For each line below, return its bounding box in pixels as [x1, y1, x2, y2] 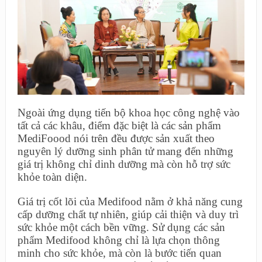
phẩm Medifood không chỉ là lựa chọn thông [17, 233, 220, 246]
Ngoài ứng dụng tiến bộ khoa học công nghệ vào [17, 106, 240, 119]
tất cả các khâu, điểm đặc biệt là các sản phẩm [17, 119, 221, 132]
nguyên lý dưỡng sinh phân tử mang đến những [17, 144, 233, 157]
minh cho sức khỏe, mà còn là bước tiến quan [17, 246, 222, 259]
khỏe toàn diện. [17, 170, 87, 183]
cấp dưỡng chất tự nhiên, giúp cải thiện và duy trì [17, 208, 239, 220]
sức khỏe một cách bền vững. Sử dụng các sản [17, 220, 225, 233]
